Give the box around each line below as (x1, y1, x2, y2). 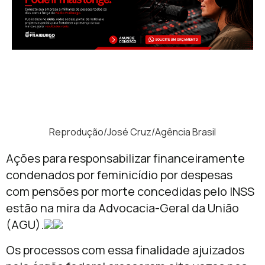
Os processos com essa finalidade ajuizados (6, 241, 244, 258)
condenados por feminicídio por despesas (6, 167, 232, 183)
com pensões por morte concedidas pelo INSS (6, 183, 254, 200)
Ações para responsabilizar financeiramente (6, 150, 245, 167)
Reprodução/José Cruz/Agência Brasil (49, 125, 216, 139)
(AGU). (6, 216, 44, 233)
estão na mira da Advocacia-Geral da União (6, 200, 239, 216)
